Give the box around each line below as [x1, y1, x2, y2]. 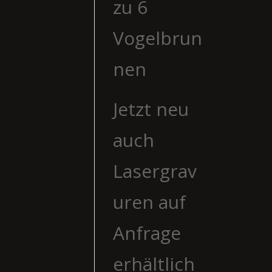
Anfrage [112, 220, 181, 245]
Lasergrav [112, 158, 197, 183]
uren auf [112, 189, 186, 214]
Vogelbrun [112, 25, 202, 50]
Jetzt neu [112, 96, 189, 121]
